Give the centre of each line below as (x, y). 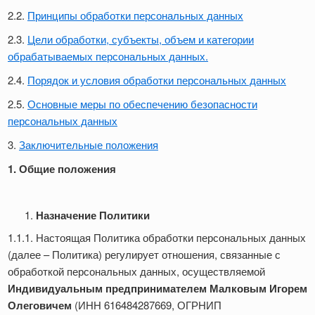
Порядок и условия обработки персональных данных (157, 80)
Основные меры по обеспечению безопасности (142, 104)
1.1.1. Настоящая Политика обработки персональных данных (157, 238)
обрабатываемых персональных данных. (108, 56)
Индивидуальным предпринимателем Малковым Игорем (157, 289)
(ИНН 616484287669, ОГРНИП (147, 305)
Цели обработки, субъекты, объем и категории (141, 39)
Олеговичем (40, 306)
